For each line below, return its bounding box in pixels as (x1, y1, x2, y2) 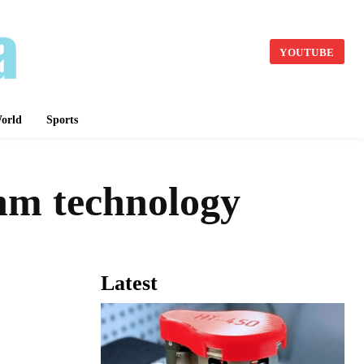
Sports (46, 114, 78, 126)
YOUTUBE (279, 45, 335, 58)
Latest (101, 271, 158, 296)
